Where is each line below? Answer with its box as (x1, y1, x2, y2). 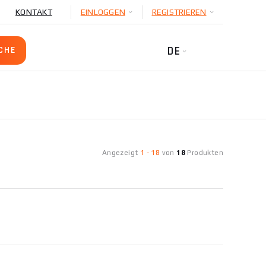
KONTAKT (15, 7, 52, 17)
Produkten (185, 148, 223, 157)
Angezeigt (102, 148, 140, 157)
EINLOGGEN (80, 7, 125, 17)
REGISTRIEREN (151, 7, 207, 17)
